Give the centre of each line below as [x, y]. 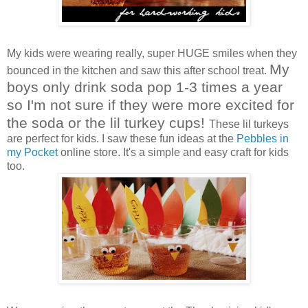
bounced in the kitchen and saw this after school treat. [138, 70]
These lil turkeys [249, 124]
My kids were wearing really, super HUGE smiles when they [152, 53]
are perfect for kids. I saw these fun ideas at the [122, 138]
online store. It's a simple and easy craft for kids [173, 152]
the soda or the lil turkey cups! [108, 122]
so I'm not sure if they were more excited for [151, 104]
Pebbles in [263, 138]
